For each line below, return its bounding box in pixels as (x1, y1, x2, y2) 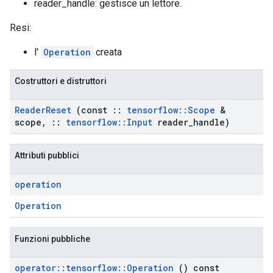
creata (93, 46, 122, 58)
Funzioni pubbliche (15, 234, 90, 244)
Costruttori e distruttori (15, 76, 107, 86)
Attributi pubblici (15, 151, 79, 160)
